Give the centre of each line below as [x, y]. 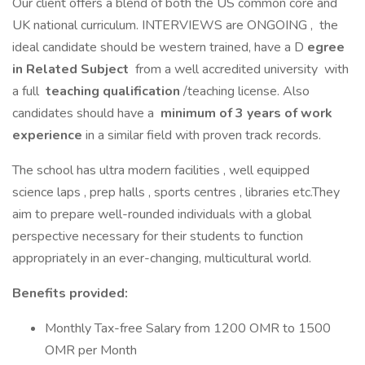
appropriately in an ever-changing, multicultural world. [162, 258]
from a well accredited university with [240, 69]
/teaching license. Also [246, 91]
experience [49, 135]
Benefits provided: [70, 293]
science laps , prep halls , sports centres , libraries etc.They [176, 192]
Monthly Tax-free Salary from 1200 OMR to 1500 [188, 328]
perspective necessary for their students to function [158, 236]
